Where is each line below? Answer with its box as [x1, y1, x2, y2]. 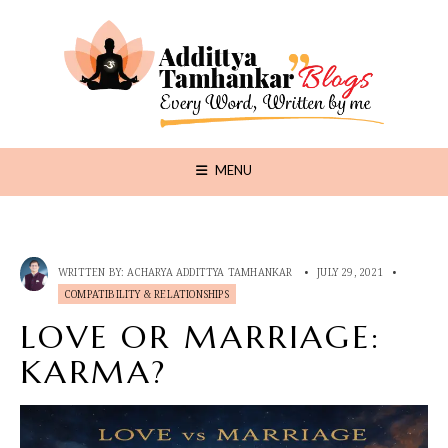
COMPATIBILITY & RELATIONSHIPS [65, 286, 229, 301]
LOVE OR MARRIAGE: [20, 316, 381, 357]
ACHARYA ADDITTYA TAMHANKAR [127, 264, 293, 279]
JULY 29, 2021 [317, 264, 384, 279]
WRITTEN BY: [58, 264, 128, 279]
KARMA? [20, 351, 168, 392]
